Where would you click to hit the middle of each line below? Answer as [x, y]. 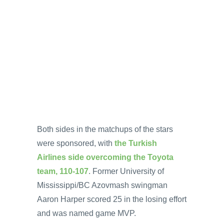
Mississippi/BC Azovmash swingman [102, 185]
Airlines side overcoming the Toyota [105, 157]
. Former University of [126, 171]
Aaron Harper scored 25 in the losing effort [112, 199]
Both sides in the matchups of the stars [105, 129]
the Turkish [136, 143]
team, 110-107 [63, 171]
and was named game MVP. [86, 213]
